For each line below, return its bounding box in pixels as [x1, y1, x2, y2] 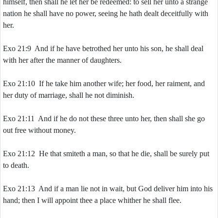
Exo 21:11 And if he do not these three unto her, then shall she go [3, 114, 205, 123]
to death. [3, 161, 29, 169]
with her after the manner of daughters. [3, 56, 122, 64]
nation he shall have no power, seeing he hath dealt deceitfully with [3, 9, 208, 18]
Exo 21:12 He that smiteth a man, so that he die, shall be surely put [3, 149, 209, 158]
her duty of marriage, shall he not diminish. [3, 91, 134, 99]
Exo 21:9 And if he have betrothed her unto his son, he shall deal [3, 44, 203, 53]
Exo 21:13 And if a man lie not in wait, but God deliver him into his [3, 184, 213, 193]
